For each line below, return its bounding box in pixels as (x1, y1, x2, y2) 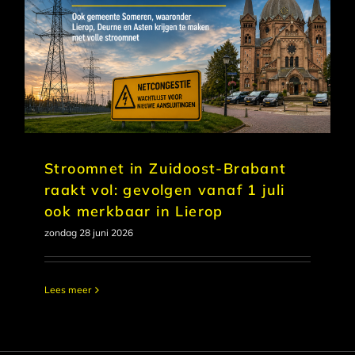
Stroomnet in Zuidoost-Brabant (44, 159, 287, 178)
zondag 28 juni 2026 (44, 227, 133, 239)
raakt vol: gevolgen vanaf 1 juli (44, 181, 285, 200)
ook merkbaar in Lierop (44, 202, 223, 221)
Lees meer (44, 284, 91, 296)
